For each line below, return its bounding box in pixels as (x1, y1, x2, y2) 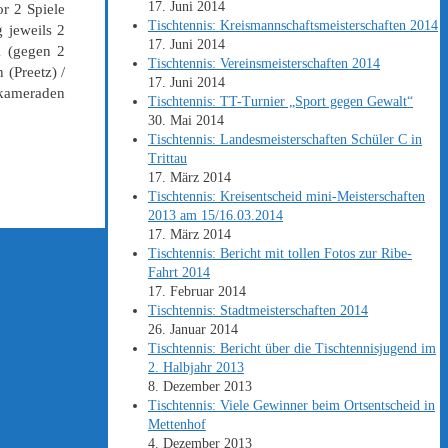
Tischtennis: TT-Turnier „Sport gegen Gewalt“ (148, 94, 413, 110)
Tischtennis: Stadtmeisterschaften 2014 (148, 303, 368, 319)
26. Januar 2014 (148, 322, 238, 338)
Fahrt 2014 (148, 265, 210, 281)
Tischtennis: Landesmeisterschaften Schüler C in (148, 132, 422, 148)
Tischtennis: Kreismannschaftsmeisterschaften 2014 (148, 18, 438, 34)
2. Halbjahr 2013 (148, 360, 244, 376)
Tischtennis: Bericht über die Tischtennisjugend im (148, 341, 436, 357)
